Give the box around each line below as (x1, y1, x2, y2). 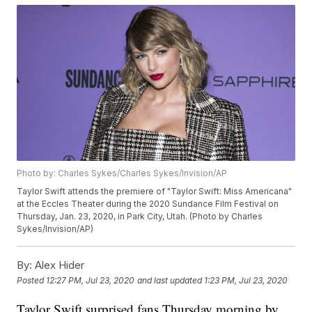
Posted (17, 274, 47, 286)
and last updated (137, 274, 203, 286)
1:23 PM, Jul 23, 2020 (204, 274, 288, 286)
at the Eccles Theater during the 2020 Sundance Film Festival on (17, 198, 279, 210)
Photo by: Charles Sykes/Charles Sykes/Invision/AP (17, 168, 228, 179)
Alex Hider (32, 258, 85, 272)
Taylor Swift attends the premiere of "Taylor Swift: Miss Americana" (17, 186, 292, 197)
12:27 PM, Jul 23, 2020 (46, 274, 135, 286)
